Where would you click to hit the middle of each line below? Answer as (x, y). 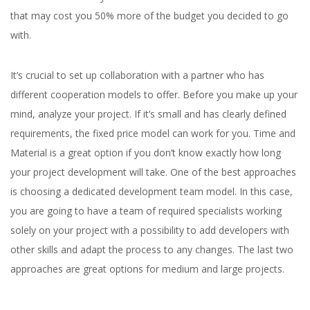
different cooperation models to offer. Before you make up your (154, 94)
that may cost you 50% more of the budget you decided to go (149, 16)
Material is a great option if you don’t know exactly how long (146, 153)
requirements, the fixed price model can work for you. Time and (153, 133)
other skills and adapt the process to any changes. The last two (152, 249)
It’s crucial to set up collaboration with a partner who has (137, 75)
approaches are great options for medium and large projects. (147, 269)
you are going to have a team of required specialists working (146, 211)
